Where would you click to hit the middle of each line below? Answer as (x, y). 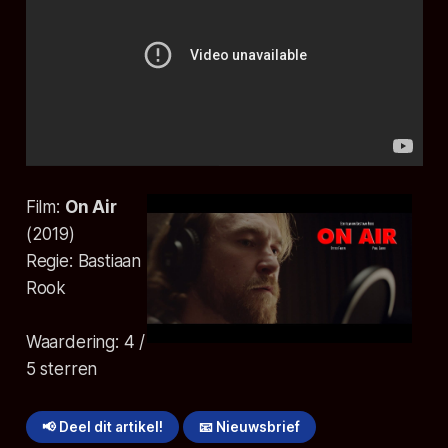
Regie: (51, 261)
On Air (90, 207)
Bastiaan (109, 261)
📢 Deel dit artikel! (102, 427)
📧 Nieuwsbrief (250, 427)
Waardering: (74, 342)
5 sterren (61, 369)
